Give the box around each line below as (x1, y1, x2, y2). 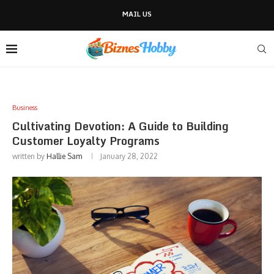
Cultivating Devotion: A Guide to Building (12, 117, 229, 135)
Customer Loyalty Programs (12, 131, 160, 150)
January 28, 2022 (100, 152, 158, 161)
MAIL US (122, 9, 152, 20)
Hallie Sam (46, 152, 82, 161)
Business (12, 103, 37, 112)
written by (12, 152, 46, 161)
